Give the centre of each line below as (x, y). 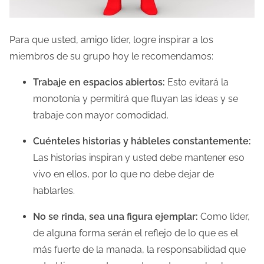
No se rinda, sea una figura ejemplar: (115, 216)
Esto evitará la (197, 82)
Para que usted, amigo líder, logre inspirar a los (111, 39)
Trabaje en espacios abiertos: (99, 82)
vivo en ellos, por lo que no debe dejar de (123, 174)
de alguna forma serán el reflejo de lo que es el (136, 233)
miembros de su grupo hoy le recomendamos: (111, 56)
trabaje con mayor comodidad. (101, 115)
